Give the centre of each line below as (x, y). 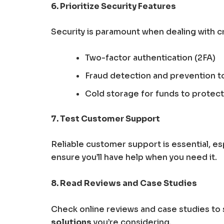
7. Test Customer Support (105, 118)
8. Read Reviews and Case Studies (124, 183)
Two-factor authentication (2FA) (150, 57)
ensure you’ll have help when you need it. (134, 157)
